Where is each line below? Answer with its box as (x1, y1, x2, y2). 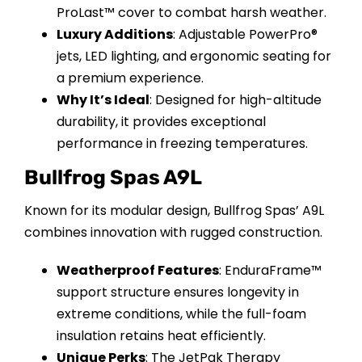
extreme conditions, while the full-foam (56, 304, 306, 323)
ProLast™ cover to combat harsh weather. (56, 2, 326, 22)
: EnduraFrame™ (218, 260, 322, 280)
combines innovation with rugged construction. (23, 222, 322, 242)
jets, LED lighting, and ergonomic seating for (56, 46, 331, 65)
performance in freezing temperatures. (56, 133, 308, 153)
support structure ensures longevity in (56, 282, 299, 301)
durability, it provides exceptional (56, 112, 266, 131)
